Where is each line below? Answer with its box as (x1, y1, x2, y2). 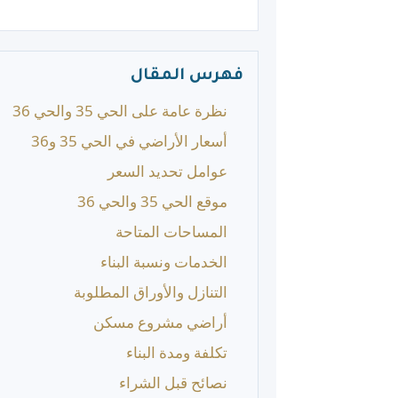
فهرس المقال (131, 68, 243, 85)
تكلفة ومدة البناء (126, 342, 227, 362)
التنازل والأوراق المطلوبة (74, 282, 227, 302)
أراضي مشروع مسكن (93, 312, 227, 332)
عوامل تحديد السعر (107, 161, 227, 181)
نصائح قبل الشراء (119, 372, 227, 393)
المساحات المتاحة (115, 221, 227, 242)
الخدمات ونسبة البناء (100, 251, 227, 272)
